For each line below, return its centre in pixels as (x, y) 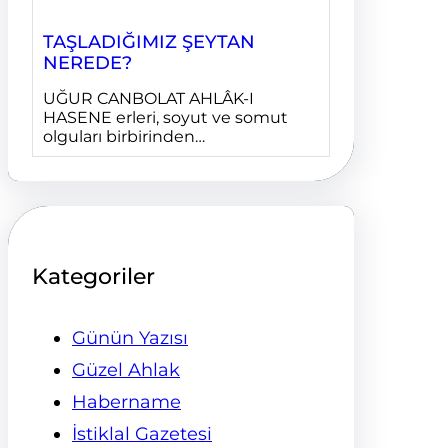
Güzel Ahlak (126, 370)
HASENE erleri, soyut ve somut (165, 117)
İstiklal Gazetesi (142, 434)
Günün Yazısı (130, 338)
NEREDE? (87, 62)
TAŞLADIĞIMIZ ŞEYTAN (149, 41)
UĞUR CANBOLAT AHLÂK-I (148, 98)
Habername (126, 402)
